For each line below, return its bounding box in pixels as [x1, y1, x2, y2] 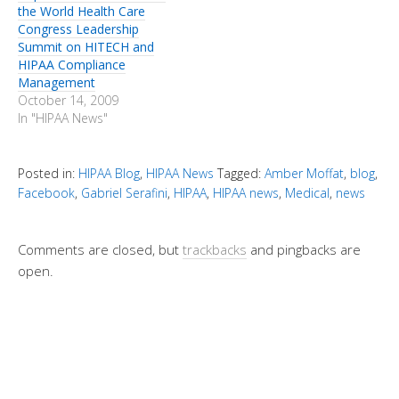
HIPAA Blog [78, 165, 140, 182]
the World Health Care [18, 3, 145, 20]
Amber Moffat [265, 165, 344, 182]
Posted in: [18, 165, 78, 182]
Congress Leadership [18, 20, 139, 37]
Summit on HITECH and [18, 38, 154, 55]
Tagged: [217, 165, 265, 182]
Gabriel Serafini [81, 184, 167, 201]
